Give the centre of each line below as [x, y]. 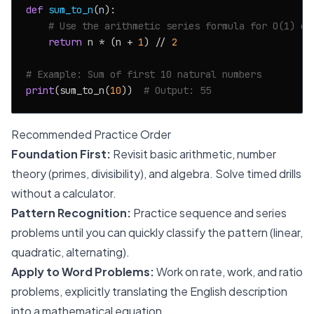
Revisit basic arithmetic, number [193, 154]
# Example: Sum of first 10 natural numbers [144, 74]
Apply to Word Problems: [83, 272]
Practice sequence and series [209, 213]
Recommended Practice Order [91, 134]
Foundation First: [61, 154]
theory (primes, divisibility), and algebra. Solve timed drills [156, 173]
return [65, 42]
